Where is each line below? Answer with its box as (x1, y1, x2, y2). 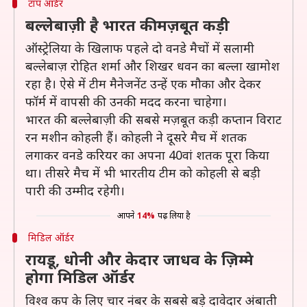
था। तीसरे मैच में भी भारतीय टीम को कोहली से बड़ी (25, 164, 260, 181)
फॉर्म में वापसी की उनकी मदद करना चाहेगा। (25, 93, 227, 110)
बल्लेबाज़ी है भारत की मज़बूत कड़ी (25, 14, 230, 35)
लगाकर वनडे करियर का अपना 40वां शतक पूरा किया (25, 147, 269, 163)
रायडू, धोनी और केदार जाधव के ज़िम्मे (25, 249, 254, 269)
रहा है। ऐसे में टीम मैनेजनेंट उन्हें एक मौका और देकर (25, 75, 261, 92)
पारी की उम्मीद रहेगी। (25, 182, 125, 199)
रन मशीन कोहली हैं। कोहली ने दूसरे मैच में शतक (25, 129, 247, 145)
